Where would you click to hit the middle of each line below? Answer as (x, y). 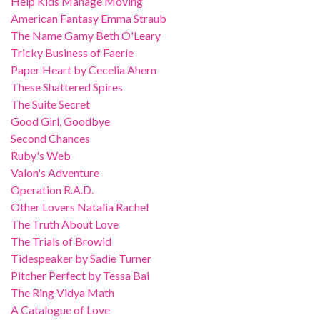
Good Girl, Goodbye (60, 121)
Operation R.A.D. (52, 190)
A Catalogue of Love (60, 310)
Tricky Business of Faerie (72, 52)
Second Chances (50, 138)
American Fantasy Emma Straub (89, 18)
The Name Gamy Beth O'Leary (86, 35)
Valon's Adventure (55, 172)
